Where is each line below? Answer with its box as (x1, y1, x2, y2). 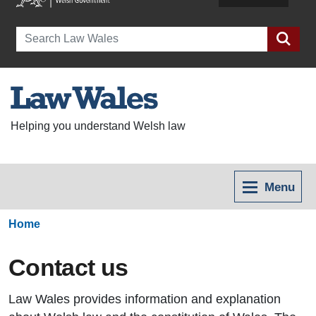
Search (16, 28, 51, 40)
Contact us (8, 254, 128, 281)
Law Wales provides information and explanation (8, 292, 281, 307)
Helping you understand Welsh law (11, 120, 186, 132)
